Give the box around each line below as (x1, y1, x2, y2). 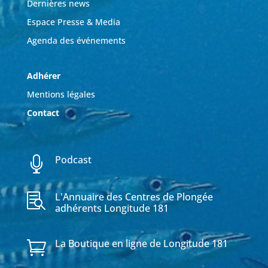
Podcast (54, 153, 92, 166)
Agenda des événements (26, 34, 126, 46)
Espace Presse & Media (26, 16, 120, 28)
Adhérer (26, 69, 63, 81)
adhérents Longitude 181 (54, 201, 169, 215)
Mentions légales (26, 88, 95, 100)
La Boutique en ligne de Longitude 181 (54, 236, 228, 250)
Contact (26, 106, 59, 118)
